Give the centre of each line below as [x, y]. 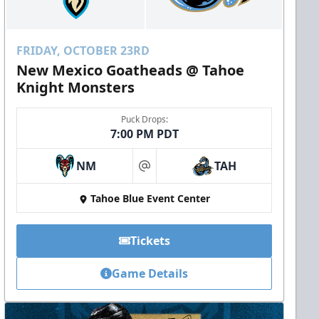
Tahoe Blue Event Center [150, 199]
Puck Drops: [144, 120]
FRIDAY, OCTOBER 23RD [83, 51]
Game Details [150, 274]
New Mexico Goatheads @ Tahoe [131, 70]
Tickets [150, 241]
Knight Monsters [76, 88]
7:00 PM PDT [144, 134]
